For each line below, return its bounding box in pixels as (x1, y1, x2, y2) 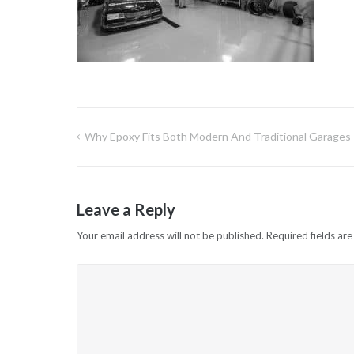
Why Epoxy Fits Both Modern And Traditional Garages (84, 129, 351, 143)
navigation (75, 174, 159, 196)
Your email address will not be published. (76, 228, 264, 242)
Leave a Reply (76, 199, 175, 219)
